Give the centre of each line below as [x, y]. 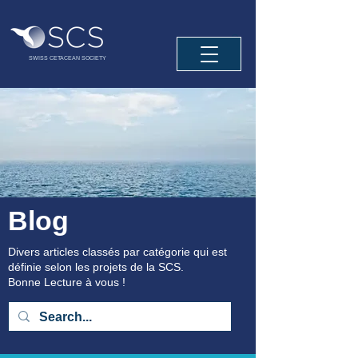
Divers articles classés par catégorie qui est [117, 252]
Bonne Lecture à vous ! [67, 282]
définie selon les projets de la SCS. [96, 267]
